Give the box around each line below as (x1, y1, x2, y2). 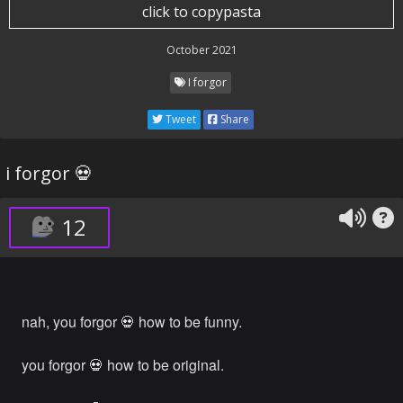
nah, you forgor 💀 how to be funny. (22, 311, 242, 332)
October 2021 (166, 42, 237, 58)
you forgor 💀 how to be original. (22, 354, 224, 375)
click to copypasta (142, 2, 261, 22)
